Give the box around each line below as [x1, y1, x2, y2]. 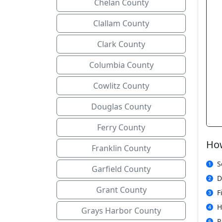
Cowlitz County [93, 80, 149, 91]
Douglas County [91, 101, 151, 112]
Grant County [96, 184, 147, 195]
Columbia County [89, 59, 154, 70]
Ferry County [97, 122, 145, 133]
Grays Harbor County [81, 205, 161, 216]
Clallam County [93, 18, 149, 29]
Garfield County [92, 164, 151, 174]
